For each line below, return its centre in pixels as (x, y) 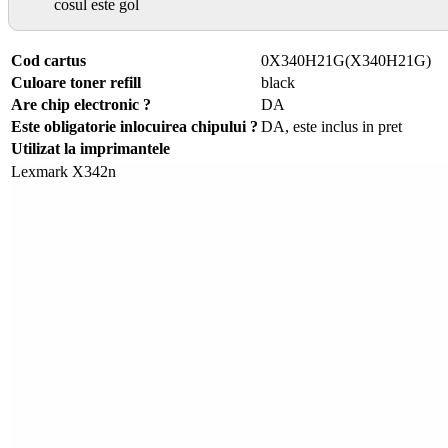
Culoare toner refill (76, 83)
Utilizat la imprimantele (90, 149)
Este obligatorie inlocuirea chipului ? (134, 127)
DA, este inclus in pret (331, 127)
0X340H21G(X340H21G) (346, 61)
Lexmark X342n (63, 172)
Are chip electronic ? (81, 105)
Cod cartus (48, 61)
